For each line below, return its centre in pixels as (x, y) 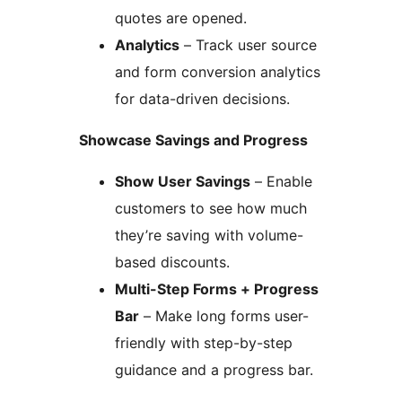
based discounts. (172, 262)
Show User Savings (183, 181)
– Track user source (248, 44)
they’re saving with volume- (209, 235)
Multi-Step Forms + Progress (217, 288)
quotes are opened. (181, 17)
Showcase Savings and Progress (193, 140)
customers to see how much (211, 208)
